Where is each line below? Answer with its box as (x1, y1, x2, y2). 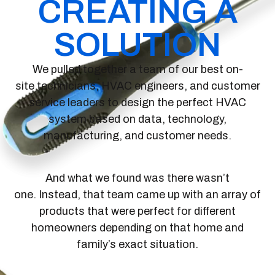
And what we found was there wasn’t (45, 171, 230, 184)
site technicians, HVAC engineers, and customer (15, 80, 260, 93)
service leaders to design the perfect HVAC (29, 96, 246, 109)
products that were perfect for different (39, 204, 236, 217)
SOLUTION (54, 27, 221, 63)
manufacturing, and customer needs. (44, 130, 231, 142)
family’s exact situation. (77, 238, 198, 250)
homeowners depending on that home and (31, 221, 244, 234)
